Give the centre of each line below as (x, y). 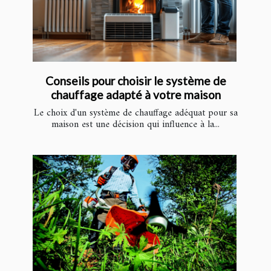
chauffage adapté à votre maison (135, 95)
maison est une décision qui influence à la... (135, 125)
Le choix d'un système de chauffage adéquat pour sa (135, 113)
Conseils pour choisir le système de (135, 81)
